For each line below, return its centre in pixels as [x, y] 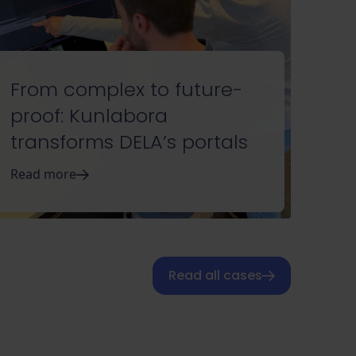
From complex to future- [126, 90]
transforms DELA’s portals [129, 142]
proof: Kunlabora [89, 116]
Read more [43, 174]
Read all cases [215, 276]
